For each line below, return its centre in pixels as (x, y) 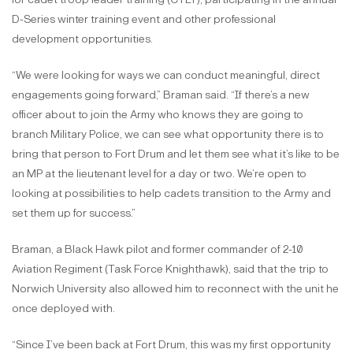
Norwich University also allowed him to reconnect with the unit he (175, 288)
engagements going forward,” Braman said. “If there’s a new (161, 95)
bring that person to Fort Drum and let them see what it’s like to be (176, 154)
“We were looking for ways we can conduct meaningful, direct (166, 75)
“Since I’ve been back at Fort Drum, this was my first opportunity (171, 344)
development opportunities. (82, 39)
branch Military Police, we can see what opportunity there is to (168, 134)
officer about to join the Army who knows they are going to (158, 114)
